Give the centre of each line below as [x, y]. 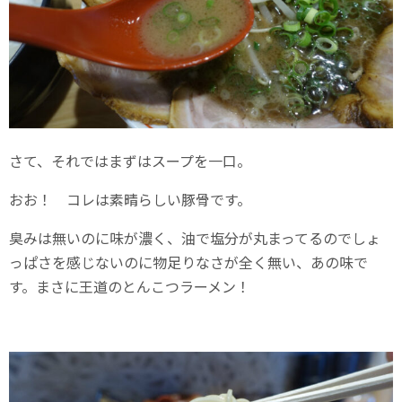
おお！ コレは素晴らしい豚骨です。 [130, 200]
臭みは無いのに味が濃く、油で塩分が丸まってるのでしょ [195, 238]
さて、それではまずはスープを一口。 [130, 161]
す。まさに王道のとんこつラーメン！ [130, 287]
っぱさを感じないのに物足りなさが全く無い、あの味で [188, 262]
